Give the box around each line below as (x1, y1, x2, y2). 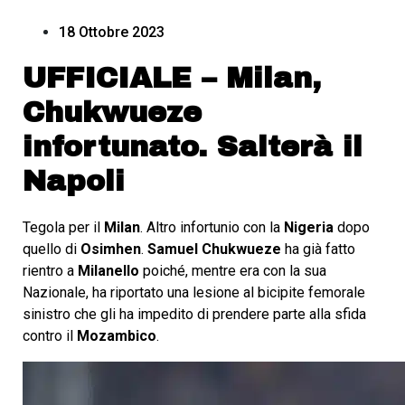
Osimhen (80, 240, 141, 258)
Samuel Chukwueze (147, 240, 281, 258)
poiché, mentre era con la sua (143, 262, 326, 279)
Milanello (78, 262, 143, 279)
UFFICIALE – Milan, (23, 62, 321, 94)
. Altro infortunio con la (140, 219, 284, 236)
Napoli (23, 165, 125, 197)
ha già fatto (281, 240, 355, 258)
